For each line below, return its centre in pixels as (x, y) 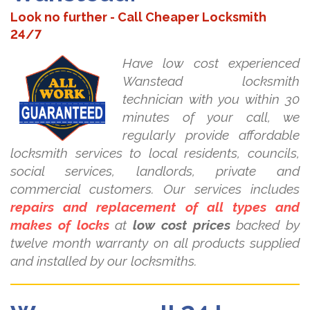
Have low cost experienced (211, 63)
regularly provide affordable (211, 135)
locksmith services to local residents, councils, (155, 153)
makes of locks (60, 225)
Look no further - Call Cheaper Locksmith (138, 17)
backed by (265, 225)
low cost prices (182, 225)
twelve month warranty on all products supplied (155, 243)
